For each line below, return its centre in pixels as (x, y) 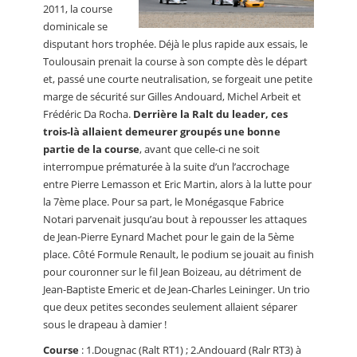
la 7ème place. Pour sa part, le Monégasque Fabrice (163, 201)
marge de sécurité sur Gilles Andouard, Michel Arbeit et (172, 96)
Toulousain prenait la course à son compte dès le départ (175, 61)
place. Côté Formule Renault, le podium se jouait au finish (178, 254)
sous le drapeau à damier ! (105, 324)
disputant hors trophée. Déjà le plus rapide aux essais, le (175, 43)
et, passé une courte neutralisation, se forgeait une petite (178, 78)
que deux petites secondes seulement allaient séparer (170, 306)
